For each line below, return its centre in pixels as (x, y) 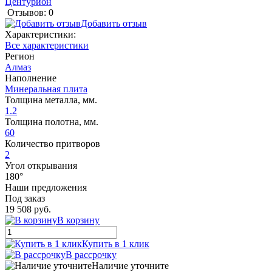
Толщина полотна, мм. (52, 121)
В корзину (78, 220)
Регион (20, 56)
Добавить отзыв (114, 23)
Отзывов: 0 (30, 12)
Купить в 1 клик (116, 243)
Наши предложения (46, 187)
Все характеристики (47, 45)
